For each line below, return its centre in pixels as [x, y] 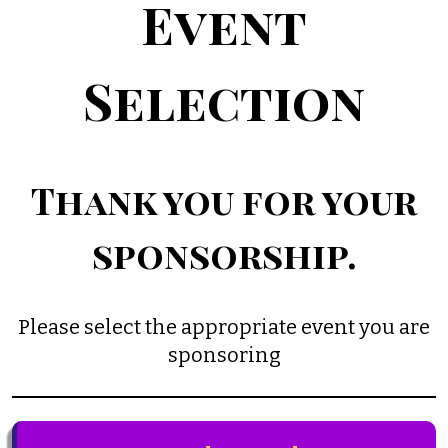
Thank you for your [224, 199]
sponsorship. [224, 253]
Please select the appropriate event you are [224, 327]
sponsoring [224, 355]
